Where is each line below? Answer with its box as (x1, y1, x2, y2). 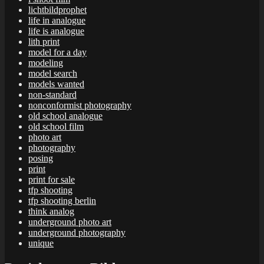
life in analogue (28, 15, 85, 25)
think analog (28, 206, 74, 216)
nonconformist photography (28, 100, 131, 110)
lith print (28, 36, 60, 47)
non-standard (28, 89, 77, 100)
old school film (28, 121, 84, 131)
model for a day (28, 47, 87, 57)
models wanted (28, 78, 84, 89)
